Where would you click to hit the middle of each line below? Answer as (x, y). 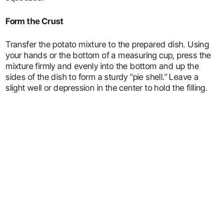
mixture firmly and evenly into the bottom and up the (102, 66)
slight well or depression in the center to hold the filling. (107, 88)
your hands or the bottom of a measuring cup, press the (108, 55)
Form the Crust (35, 21)
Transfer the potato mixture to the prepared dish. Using (107, 44)
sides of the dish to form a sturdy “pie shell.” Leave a (102, 77)
